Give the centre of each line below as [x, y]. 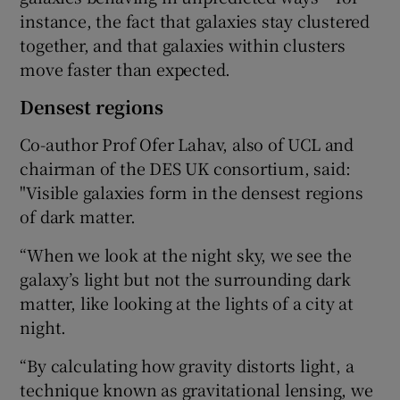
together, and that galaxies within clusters [183, 44]
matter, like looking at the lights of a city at [187, 302]
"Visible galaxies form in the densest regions [192, 192]
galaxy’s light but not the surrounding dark [185, 278]
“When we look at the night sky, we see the [186, 254]
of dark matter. [78, 216]
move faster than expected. [125, 68]
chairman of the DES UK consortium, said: [185, 167]
